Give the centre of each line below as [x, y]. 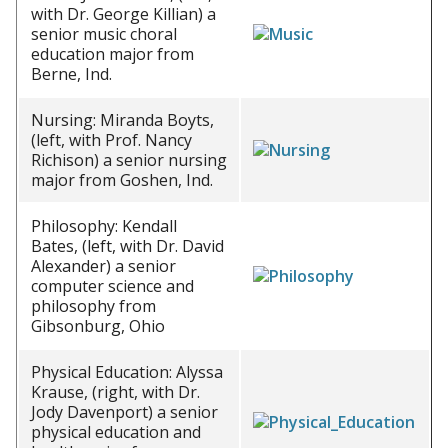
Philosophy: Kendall [104, 226]
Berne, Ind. [71, 74]
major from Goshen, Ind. [122, 180]
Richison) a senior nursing [129, 160]
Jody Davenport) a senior [124, 412]
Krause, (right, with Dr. [115, 392]
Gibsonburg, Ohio [98, 326]
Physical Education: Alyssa [127, 372]
